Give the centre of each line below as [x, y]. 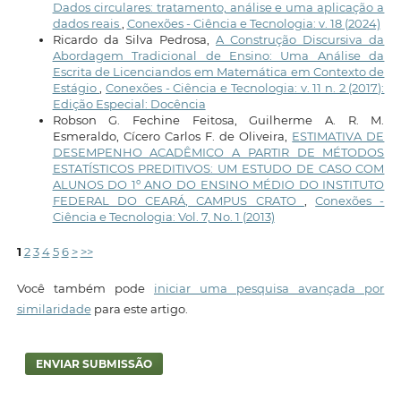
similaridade [54, 309]
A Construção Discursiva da [300, 40]
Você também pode [85, 289]
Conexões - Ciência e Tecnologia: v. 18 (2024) [253, 24]
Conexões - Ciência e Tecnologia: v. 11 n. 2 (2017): [245, 88]
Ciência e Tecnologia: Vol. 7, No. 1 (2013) [163, 217]
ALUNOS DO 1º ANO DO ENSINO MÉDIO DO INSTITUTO [218, 185]
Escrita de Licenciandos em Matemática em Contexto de [218, 72]
